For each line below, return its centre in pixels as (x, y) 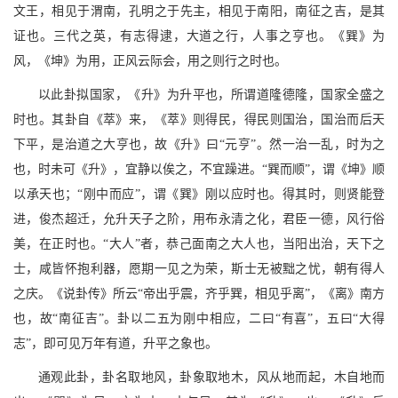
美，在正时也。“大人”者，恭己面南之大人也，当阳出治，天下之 (199, 244)
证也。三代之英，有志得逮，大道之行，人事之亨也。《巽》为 (199, 36)
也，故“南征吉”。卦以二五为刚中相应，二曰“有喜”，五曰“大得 (199, 319)
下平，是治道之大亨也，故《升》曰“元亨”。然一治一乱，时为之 (199, 145)
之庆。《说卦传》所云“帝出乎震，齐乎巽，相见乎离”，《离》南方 (199, 294)
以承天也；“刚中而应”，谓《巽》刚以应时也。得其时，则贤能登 (199, 195)
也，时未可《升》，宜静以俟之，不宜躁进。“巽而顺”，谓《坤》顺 (199, 170)
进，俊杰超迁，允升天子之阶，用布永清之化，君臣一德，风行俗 (199, 219)
